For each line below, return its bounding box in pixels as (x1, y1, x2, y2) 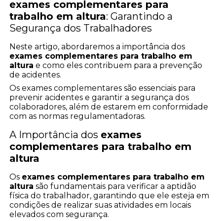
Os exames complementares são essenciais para (9, 83, 196, 93)
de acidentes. (9, 70, 62, 79)
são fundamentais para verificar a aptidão (34, 181, 197, 191)
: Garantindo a (106, 10, 173, 22)
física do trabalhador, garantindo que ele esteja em (9, 190, 210, 200)
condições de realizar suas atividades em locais (9, 200, 191, 210)
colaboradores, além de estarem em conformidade (9, 102, 209, 111)
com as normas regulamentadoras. (9, 111, 146, 121)
